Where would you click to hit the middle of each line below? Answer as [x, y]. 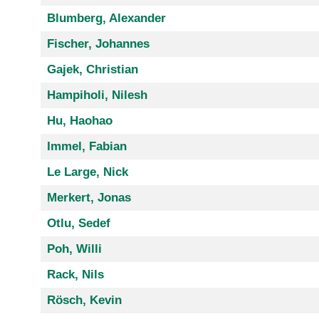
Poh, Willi [74, 249]
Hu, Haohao [79, 120]
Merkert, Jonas [89, 197]
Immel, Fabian [87, 146]
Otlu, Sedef [78, 223]
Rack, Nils [75, 274]
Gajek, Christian [92, 69]
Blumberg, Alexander [106, 18]
